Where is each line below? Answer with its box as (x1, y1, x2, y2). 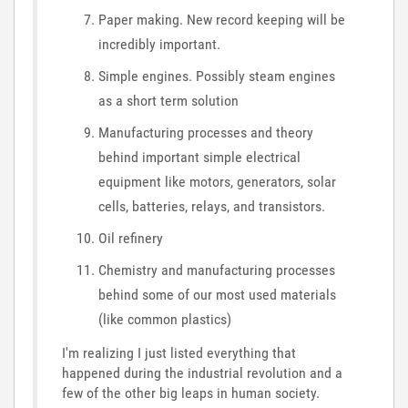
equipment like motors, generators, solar (98, 172, 336, 190)
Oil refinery (98, 229, 163, 247)
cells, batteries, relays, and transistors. (98, 197, 325, 215)
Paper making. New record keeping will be (98, 10, 345, 28)
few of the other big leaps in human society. (62, 384, 320, 402)
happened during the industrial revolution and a (62, 364, 342, 382)
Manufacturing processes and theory (98, 123, 313, 141)
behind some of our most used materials (98, 285, 336, 303)
